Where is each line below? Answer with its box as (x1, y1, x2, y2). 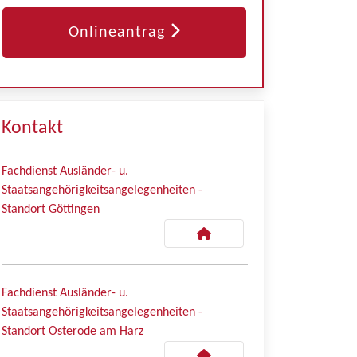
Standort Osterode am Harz (2, 325, 143, 338)
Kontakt (2, 119, 63, 138)
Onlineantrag (68, 25, 165, 41)
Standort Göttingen (2, 203, 100, 216)
